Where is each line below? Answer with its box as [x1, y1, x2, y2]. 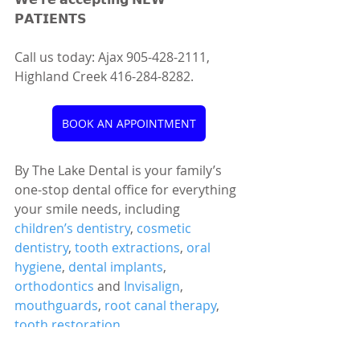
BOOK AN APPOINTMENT [61, 115, 196, 131]
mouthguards [14, 296, 98, 314]
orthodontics [14, 276, 94, 295]
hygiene [14, 257, 62, 276]
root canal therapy [104, 296, 216, 314]
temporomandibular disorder [14, 334, 198, 353]
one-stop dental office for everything [14, 180, 239, 198]
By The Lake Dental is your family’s [14, 161, 225, 179]
